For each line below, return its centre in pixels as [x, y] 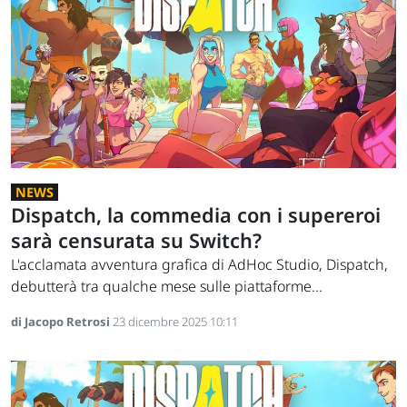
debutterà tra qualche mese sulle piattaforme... [167, 286]
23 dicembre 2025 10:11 [175, 321]
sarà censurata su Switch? [136, 240]
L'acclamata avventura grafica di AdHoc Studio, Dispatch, [199, 264]
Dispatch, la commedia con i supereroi [196, 214]
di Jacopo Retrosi [62, 321]
